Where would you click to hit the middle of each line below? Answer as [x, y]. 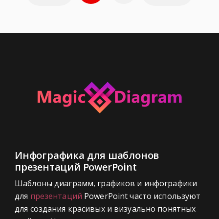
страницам [65, 22]
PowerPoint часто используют [141, 196]
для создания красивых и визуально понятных [105, 208]
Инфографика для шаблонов [87, 155]
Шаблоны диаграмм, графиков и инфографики [106, 183]
